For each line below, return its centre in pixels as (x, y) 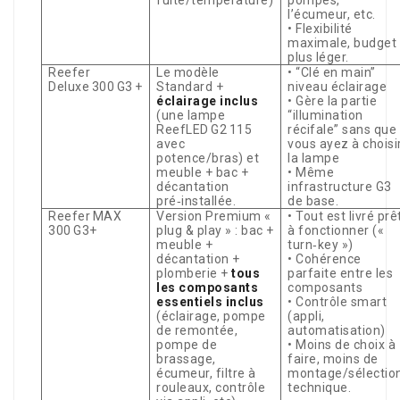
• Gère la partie (333, 101)
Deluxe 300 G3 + (96, 87)
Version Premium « (214, 216)
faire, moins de (333, 359)
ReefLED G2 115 (204, 129)
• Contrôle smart (337, 302)
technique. (320, 387)
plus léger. (318, 57)
